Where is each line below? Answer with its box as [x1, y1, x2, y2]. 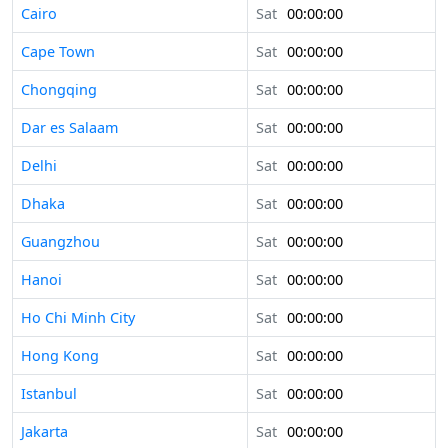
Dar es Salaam [21, 118, 118, 138]
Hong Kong [21, 346, 99, 366]
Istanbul [21, 384, 77, 404]
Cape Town [21, 42, 95, 62]
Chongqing [21, 80, 97, 100]
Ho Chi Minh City [21, 308, 135, 328]
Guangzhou [21, 232, 100, 252]
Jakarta [21, 422, 68, 442]
